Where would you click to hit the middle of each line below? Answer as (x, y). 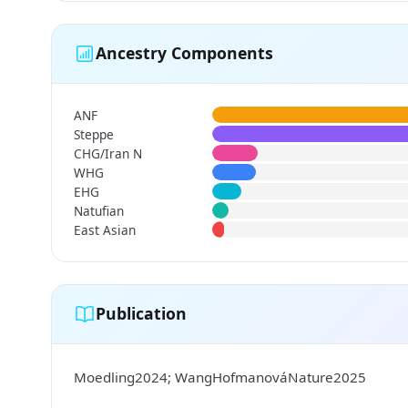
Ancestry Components (184, 53)
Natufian (99, 210)
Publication (141, 314)
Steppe (94, 134)
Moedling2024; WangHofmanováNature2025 (220, 377)
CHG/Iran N (108, 153)
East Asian (105, 229)
